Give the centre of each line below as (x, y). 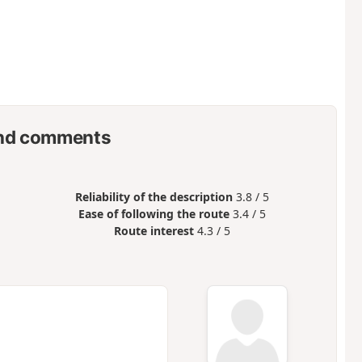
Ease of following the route (154, 213)
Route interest (154, 230)
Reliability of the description (154, 196)
